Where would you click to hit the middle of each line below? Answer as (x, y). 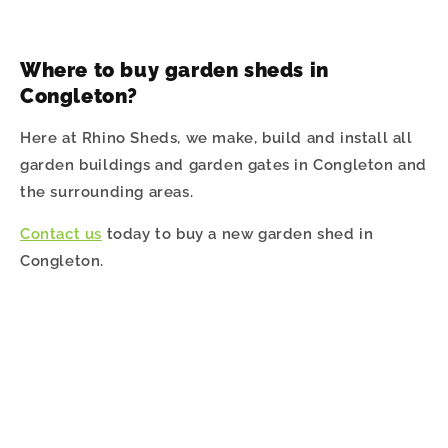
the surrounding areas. (107, 192)
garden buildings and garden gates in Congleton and (224, 165)
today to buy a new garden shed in (238, 234)
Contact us (61, 234)
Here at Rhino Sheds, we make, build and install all (216, 138)
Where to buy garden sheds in (174, 69)
